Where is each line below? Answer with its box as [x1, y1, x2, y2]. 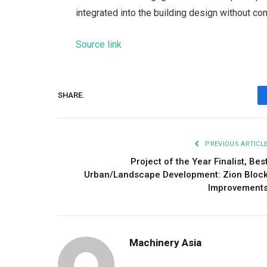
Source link [76, 38, 122, 50]
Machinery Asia [129, 236, 201, 249]
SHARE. [58, 91, 85, 100]
